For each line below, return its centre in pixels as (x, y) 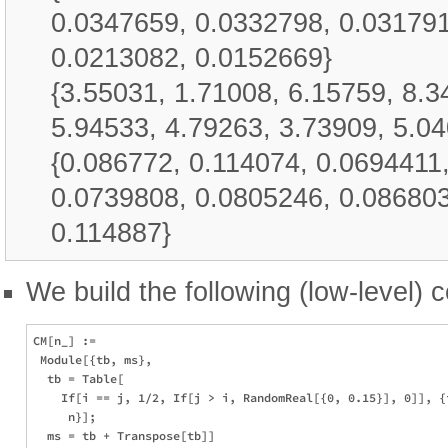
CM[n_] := (68, 340)
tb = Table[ (78, 378)
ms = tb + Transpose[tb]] (124, 435)
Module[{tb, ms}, (96, 359)
